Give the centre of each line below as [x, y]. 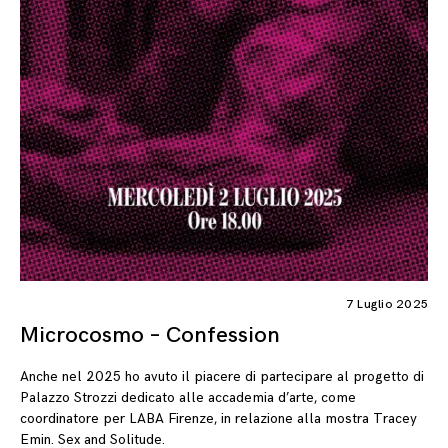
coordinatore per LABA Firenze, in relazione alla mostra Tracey [218, 419]
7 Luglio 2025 [386, 305]
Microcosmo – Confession [150, 336]
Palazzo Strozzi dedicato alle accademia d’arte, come [188, 398]
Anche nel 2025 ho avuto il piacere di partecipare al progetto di [222, 377]
